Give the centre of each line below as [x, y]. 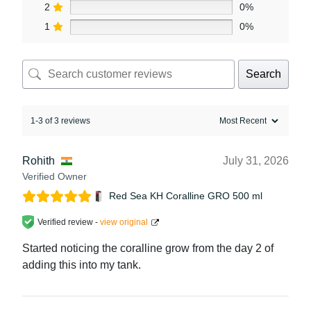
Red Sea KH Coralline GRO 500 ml [186, 196]
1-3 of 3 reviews [60, 120]
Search [263, 74]
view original [124, 222]
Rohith [39, 160]
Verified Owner [54, 176]
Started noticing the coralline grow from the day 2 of [148, 248]
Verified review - [69, 222]
